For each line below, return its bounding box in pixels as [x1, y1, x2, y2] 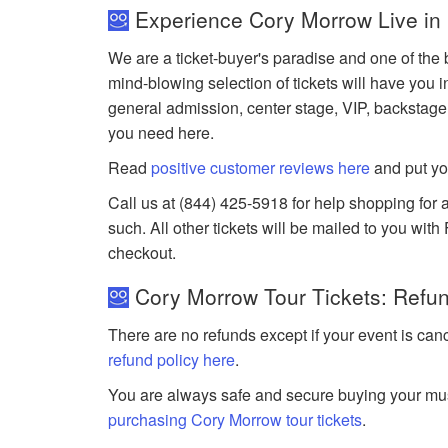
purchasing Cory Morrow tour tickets [108, 407, 363, 431]
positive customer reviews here [151, 155, 371, 179]
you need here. [108, 120, 215, 144]
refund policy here [108, 347, 236, 371]
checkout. [108, 240, 177, 264]
